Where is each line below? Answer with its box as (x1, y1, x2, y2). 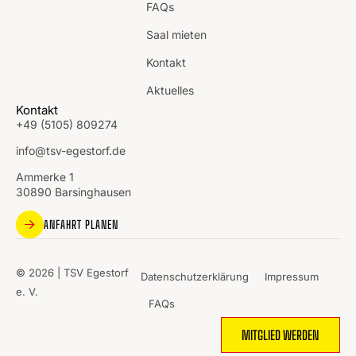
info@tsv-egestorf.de (16, 144, 126, 158)
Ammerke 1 (16, 170, 74, 184)
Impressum (265, 270, 319, 284)
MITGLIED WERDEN (242, 327, 319, 343)
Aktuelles (146, 83, 195, 98)
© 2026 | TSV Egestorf (16, 265, 129, 279)
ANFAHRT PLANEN (44, 217, 119, 231)
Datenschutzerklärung (141, 270, 250, 284)
